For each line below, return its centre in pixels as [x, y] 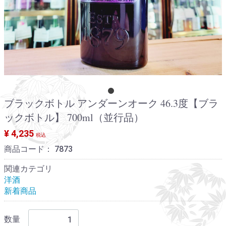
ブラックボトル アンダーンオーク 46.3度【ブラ [111, 103]
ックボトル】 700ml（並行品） [74, 117]
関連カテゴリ [28, 169]
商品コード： [29, 149]
